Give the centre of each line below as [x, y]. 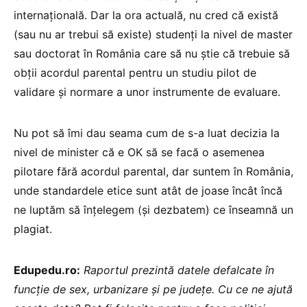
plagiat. [35, 229]
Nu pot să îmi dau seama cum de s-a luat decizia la [147, 133]
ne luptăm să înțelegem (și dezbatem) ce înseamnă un [153, 209]
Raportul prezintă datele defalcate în [179, 270]
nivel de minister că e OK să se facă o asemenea [139, 152]
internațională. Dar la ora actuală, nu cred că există [146, 15]
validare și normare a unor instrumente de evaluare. [147, 91]
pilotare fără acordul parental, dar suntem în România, [153, 171]
